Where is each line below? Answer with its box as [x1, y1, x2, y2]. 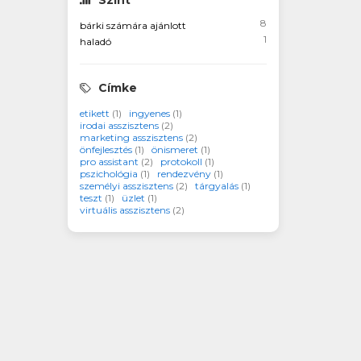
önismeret [151, 143, 201, 156]
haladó [79, 35, 111, 48]
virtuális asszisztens [79, 204, 172, 216]
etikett [79, 107, 112, 119]
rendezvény [156, 168, 214, 180]
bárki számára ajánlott [79, 19, 186, 31]
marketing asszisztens [79, 131, 185, 143]
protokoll [160, 156, 205, 168]
